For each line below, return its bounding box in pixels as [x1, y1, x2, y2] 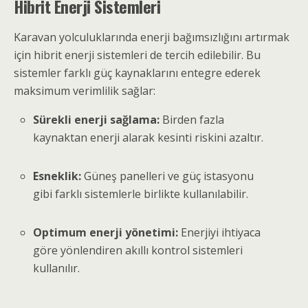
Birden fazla [159, 112, 225, 128]
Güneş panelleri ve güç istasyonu [81, 168, 254, 184]
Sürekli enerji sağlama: [33, 112, 160, 128]
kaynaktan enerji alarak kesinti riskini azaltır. [33, 130, 264, 146]
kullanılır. [33, 261, 80, 276]
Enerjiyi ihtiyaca [178, 225, 261, 241]
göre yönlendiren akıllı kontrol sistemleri [33, 243, 243, 258]
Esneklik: [33, 168, 82, 184]
